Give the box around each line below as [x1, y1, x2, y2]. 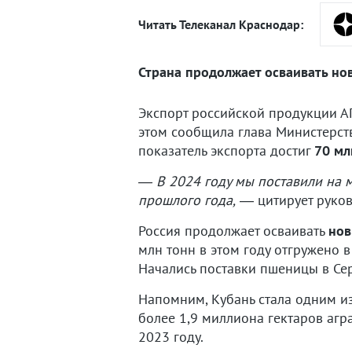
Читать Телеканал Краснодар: [138, 16, 303, 32]
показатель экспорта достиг [138, 141, 314, 159]
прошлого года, [138, 191, 236, 209]
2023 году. [138, 328, 203, 346]
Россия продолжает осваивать [138, 222, 328, 240]
